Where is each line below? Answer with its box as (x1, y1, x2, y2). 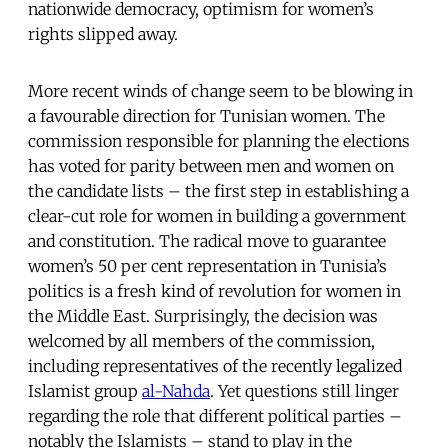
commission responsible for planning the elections (28, 130, 410, 151)
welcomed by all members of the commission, (28, 330, 375, 351)
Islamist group (28, 380, 142, 401)
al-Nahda (142, 380, 210, 401)
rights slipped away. (28, 23, 178, 44)
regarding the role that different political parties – (28, 405, 402, 426)
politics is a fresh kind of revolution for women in (28, 280, 401, 301)
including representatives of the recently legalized (28, 355, 402, 376)
